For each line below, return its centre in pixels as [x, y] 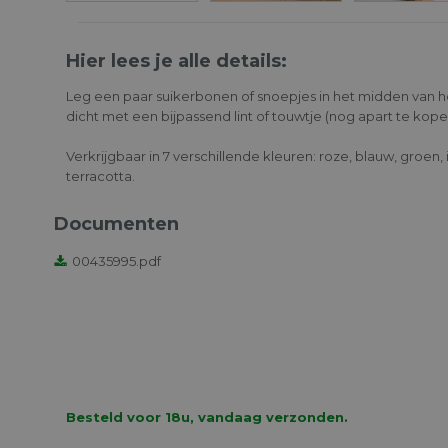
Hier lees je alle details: [176, 61]
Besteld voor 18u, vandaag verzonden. [207, 417]
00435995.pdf [116, 261]
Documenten [116, 224]
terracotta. [100, 176]
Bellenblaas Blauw [350, 280]
